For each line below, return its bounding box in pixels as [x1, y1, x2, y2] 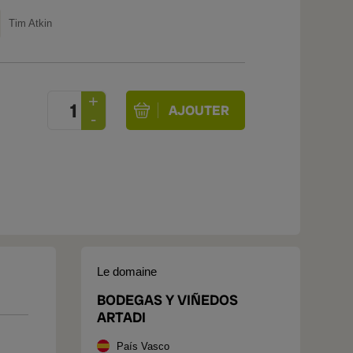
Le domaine [97, 265, 157, 278]
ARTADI [97, 308, 146, 326]
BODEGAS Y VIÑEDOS [97, 291, 238, 309]
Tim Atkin [9, 17, 52, 29]
